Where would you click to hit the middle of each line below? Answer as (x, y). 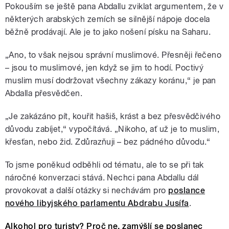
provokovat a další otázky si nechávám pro (87, 191)
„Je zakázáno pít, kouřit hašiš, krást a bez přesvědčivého (113, 117)
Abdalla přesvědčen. (44, 94)
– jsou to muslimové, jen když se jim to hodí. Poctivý (105, 68)
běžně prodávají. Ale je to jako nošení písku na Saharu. (108, 32)
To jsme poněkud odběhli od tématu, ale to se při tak (105, 165)
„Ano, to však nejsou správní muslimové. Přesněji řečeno (113, 55)
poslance (187, 191)
